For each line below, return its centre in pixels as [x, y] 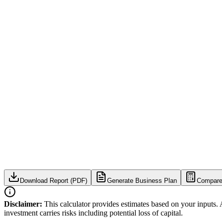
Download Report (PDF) [54, 181]
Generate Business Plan [142, 181]
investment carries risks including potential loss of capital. [93, 213]
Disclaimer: [23, 204]
